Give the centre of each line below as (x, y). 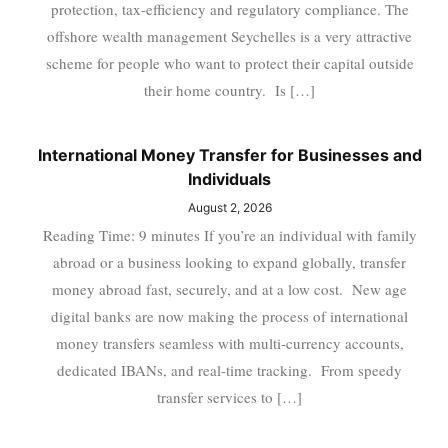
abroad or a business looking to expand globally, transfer (230, 262)
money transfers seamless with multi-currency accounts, (229, 343)
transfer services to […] (230, 397)
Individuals (230, 179)
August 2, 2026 (229, 208)
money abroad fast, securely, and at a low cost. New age (230, 289)
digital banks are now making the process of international (230, 316)
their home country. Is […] (230, 90)
